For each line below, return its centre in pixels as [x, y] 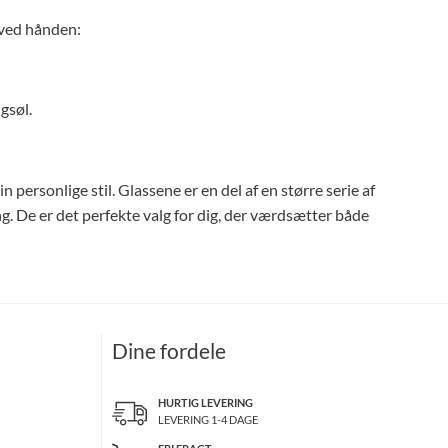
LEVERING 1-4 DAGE [207, 419]
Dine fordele [168, 350]
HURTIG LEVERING [205, 402]
